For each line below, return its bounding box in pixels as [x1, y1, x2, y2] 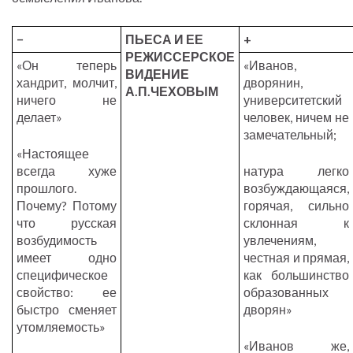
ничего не [17, 92, 117, 108]
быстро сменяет [17, 302, 117, 318]
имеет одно [17, 250, 117, 266]
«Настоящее [17, 146, 89, 162]
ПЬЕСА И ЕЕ [125, 32, 203, 47]
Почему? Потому [17, 198, 117, 214]
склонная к [243, 215, 349, 231]
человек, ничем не [243, 110, 349, 125]
